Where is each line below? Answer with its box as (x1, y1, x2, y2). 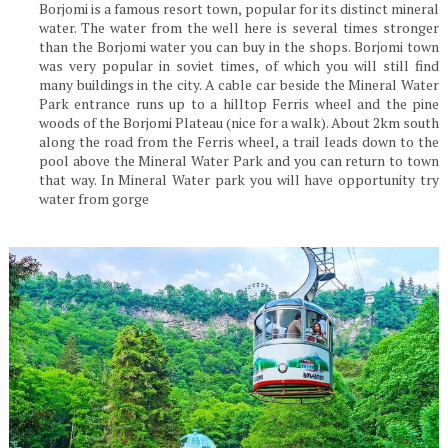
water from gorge (38, 188, 149, 208)
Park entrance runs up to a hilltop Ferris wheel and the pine (38, 93, 440, 113)
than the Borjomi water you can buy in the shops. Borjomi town (38, 36, 440, 56)
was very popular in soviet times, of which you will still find (38, 55, 440, 75)
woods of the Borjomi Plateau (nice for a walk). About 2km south (38, 112, 440, 132)
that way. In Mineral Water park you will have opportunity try (38, 169, 440, 189)
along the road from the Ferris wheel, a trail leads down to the (38, 131, 440, 151)
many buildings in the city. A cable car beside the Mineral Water (38, 74, 440, 94)
